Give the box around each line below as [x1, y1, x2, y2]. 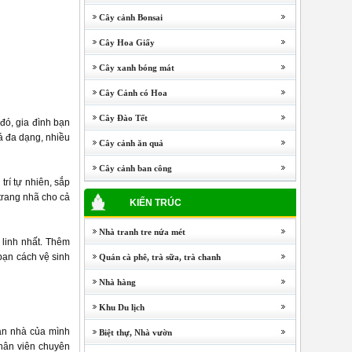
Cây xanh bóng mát [85, 63, 174, 72]
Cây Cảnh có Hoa [85, 88, 167, 97]
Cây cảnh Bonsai [85, 13, 163, 22]
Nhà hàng [85, 277, 136, 287]
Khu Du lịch [85, 302, 145, 312]
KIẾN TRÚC [130, 197, 181, 208]
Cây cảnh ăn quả [85, 138, 163, 148]
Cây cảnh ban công [85, 163, 172, 173]
